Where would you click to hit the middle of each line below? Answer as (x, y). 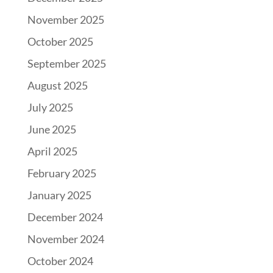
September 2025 (66, 64)
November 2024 (66, 239)
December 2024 (65, 217)
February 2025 (62, 173)
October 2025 (60, 42)
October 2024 (60, 261)
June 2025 (51, 129)
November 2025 (66, 20)
